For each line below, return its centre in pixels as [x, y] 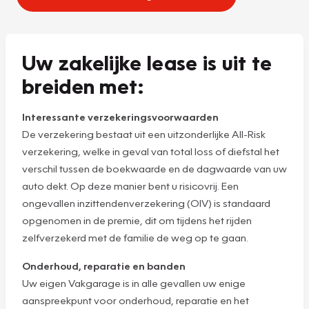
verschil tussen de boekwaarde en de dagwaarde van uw [154, 169]
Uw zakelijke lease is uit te [147, 62]
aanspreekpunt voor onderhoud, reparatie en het [136, 300]
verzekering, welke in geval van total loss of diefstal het [151, 151]
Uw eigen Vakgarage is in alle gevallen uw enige [134, 283]
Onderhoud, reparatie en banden [105, 266]
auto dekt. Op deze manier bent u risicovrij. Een [130, 186]
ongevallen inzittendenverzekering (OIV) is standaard [146, 203]
